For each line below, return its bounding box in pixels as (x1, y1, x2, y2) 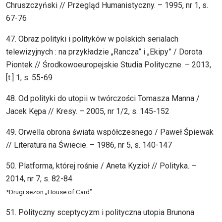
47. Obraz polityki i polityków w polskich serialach (6, 34, 178, 44)
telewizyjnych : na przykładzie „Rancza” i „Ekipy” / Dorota (6, 47, 202, 57)
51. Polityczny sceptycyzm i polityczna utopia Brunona (6, 208, 194, 218)
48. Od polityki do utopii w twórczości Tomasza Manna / (6, 94, 200, 104)
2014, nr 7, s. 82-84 (6, 174, 72, 184)
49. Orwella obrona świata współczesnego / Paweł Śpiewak (6, 127, 214, 137)
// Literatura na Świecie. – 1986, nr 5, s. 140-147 (6, 140, 172, 150)
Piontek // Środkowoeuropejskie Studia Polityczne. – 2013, (6, 60, 211, 70)
